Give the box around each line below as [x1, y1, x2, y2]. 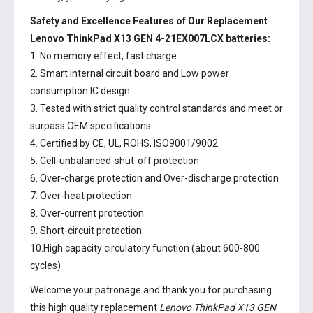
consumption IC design [30, 85, 130, 96]
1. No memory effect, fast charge [30, 50, 177, 61]
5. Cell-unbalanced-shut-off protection [30, 155, 199, 166]
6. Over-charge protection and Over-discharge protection [30, 173, 279, 184]
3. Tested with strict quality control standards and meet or [30, 103, 283, 114]
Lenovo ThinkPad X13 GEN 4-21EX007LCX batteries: [30, 33, 270, 44]
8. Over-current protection [30, 208, 144, 219]
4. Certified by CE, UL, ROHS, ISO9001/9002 [30, 138, 218, 149]
